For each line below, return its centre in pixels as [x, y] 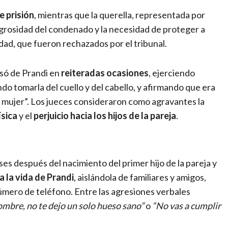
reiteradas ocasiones [105, 73]
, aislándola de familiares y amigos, [140, 177]
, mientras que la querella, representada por [120, 15]
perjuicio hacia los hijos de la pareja [105, 115]
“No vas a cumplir [187, 205]
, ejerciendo [172, 73]
